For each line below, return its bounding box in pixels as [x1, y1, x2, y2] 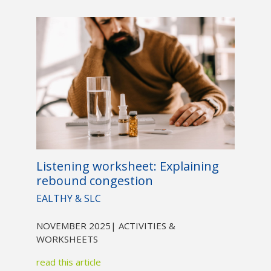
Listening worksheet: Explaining [36, 158, 219, 175]
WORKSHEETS [36, 233, 98, 246]
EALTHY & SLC [36, 192, 101, 206]
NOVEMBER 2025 [36, 220, 111, 232]
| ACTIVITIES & [110, 220, 175, 232]
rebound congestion [36, 172, 153, 189]
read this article [36, 256, 101, 269]
